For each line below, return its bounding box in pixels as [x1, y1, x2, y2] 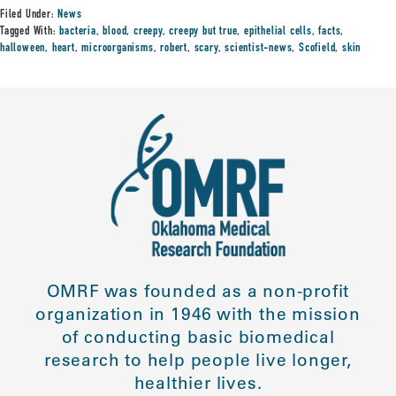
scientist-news [225, 42, 293, 55]
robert [160, 42, 188, 55]
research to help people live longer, [44, 349, 352, 371]
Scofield [299, 42, 336, 55]
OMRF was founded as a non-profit [46, 280, 350, 302]
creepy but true [169, 26, 238, 38]
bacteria [59, 26, 96, 38]
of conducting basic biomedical [61, 326, 335, 348]
